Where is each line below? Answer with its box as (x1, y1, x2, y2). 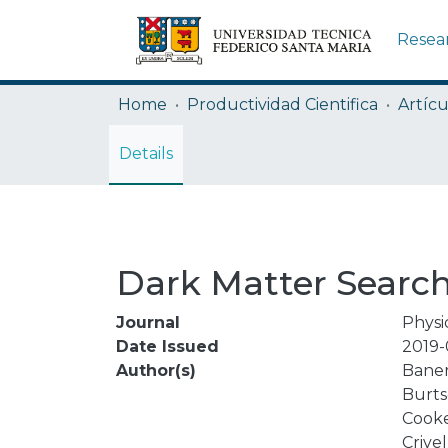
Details (119, 144, 173, 163)
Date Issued (116, 337, 219, 356)
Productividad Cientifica (187, 95, 378, 114)
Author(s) (116, 361, 196, 380)
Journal (116, 313, 180, 332)
